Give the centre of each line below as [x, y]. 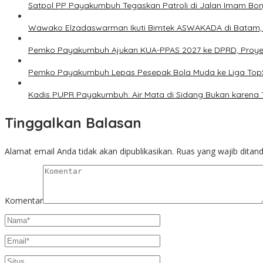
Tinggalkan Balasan [73, 123]
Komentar [24, 201]
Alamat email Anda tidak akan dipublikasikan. [89, 151]
